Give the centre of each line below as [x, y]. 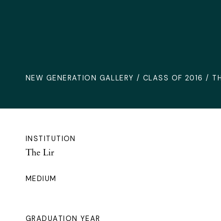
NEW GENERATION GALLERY [80, 78]
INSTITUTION [51, 138]
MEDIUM [41, 178]
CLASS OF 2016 [173, 78]
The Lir [40, 152]
